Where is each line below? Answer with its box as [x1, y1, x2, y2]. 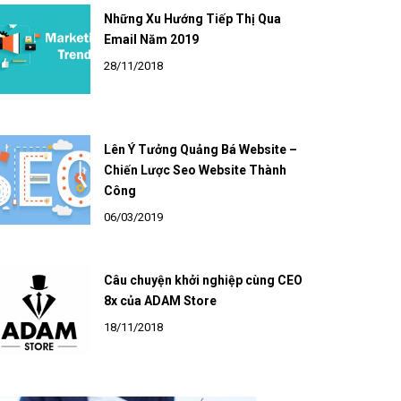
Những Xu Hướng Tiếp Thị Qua [103, 30, 281, 44]
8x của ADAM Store [103, 311, 217, 326]
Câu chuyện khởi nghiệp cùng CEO [103, 291, 303, 305]
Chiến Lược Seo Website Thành [103, 181, 286, 195]
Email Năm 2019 [103, 50, 199, 64]
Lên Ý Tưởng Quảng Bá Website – [103, 160, 297, 175]
